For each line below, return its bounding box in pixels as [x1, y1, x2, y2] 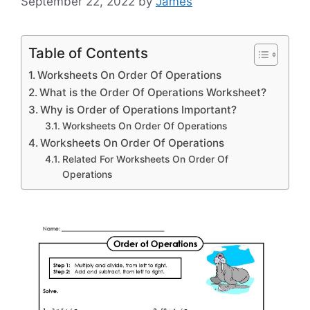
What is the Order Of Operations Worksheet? [39, 86, 267, 100]
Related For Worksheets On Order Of [62, 154, 228, 165]
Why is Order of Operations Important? [40, 103, 237, 117]
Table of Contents [28, 44, 148, 62]
